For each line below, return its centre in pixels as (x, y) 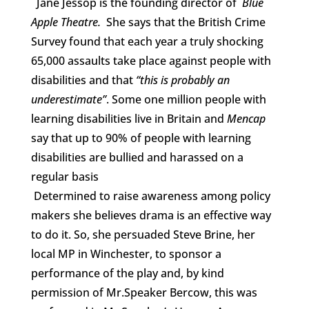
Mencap (246, 118)
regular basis (64, 176)
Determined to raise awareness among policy (150, 196)
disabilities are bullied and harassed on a (137, 157)
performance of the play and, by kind (127, 273)
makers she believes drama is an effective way (151, 215)
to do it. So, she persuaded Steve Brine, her (143, 234)
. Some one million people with (186, 99)
